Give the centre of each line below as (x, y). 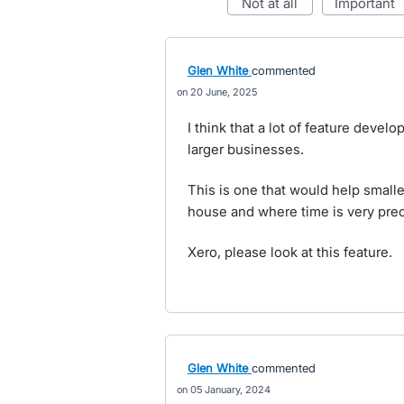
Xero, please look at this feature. (289, 252)
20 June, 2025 (223, 92)
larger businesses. (245, 149)
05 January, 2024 (230, 390)
